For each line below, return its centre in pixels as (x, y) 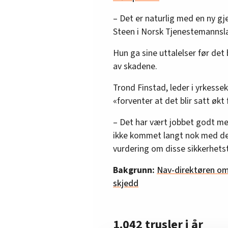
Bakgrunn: (135, 170)
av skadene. (135, 66)
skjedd (126, 183)
